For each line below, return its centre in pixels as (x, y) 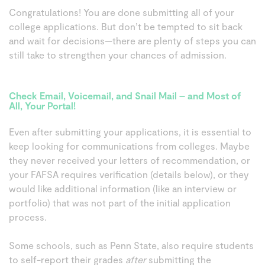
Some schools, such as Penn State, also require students (131, 245)
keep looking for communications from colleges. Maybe (129, 146)
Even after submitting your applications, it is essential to (130, 132)
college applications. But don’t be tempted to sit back (126, 26)
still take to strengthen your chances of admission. (119, 55)
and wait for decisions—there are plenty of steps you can (132, 41)
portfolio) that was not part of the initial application (120, 203)
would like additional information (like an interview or (123, 188)
